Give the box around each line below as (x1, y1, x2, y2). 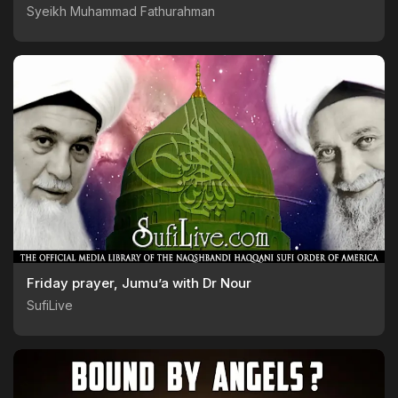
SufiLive (27, 298, 73, 314)
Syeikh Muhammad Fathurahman (27, 4, 215, 20)
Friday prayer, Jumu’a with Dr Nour (27, 275, 251, 292)
